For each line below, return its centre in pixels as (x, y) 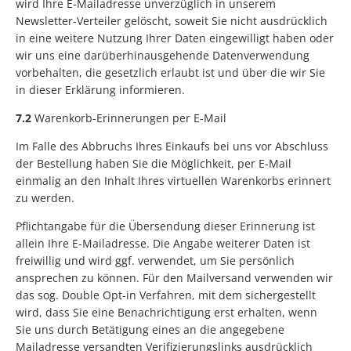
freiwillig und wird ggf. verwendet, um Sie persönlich (155, 260)
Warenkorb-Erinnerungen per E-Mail (129, 118)
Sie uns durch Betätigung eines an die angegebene (150, 329)
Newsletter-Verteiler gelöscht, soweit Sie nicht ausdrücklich (172, 20)
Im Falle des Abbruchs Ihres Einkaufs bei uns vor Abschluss (172, 146)
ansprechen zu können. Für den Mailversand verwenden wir (174, 277)
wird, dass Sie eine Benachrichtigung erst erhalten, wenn (166, 312)
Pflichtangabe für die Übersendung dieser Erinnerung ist (165, 226)
